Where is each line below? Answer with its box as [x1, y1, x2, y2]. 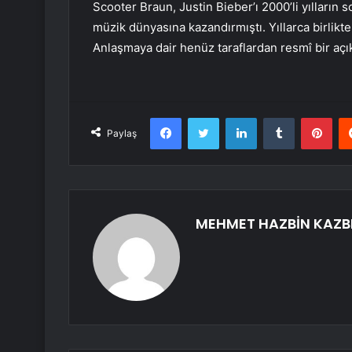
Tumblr [294, 111, 327, 124]
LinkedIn [256, 111, 297, 124]
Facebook [181, 111, 229, 124]
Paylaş [107, 127, 137, 140]
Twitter [218, 111, 253, 124]
